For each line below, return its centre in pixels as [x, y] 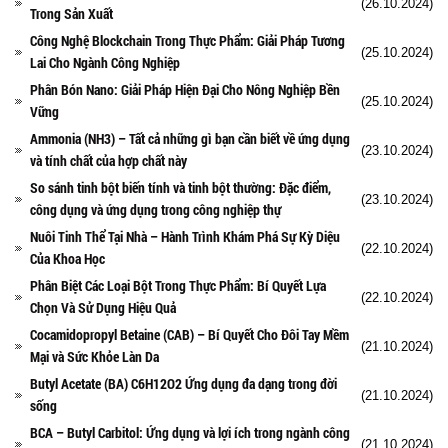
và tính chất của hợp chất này [108, 160]
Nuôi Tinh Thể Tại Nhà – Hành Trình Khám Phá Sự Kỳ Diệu [185, 236]
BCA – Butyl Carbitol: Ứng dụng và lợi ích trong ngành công [190, 432]
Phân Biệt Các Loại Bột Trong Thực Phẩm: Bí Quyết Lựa [178, 285]
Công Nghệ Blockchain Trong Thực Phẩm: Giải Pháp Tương [187, 40]
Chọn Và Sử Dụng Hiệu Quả [103, 307]
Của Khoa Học [67, 258]
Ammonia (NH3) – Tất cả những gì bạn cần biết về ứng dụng [190, 138]
